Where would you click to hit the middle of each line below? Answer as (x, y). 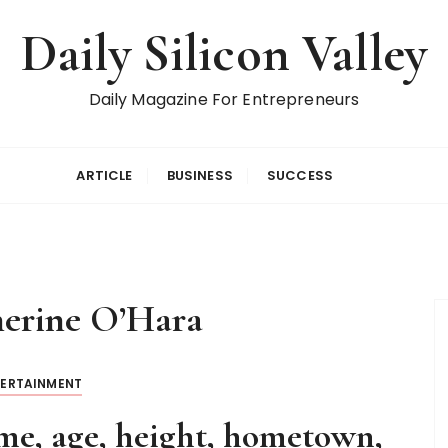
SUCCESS (300, 175)
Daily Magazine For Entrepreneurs (224, 99)
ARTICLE (104, 175)
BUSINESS (199, 175)
